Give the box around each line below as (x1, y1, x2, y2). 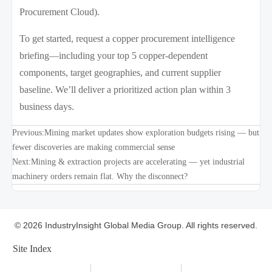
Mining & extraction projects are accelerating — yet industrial (30, 157, 245, 166)
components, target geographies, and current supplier (19, 67, 222, 78)
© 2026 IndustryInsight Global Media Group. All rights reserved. (15, 220, 257, 231)
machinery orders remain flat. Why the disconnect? (12, 171, 188, 181)
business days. (19, 101, 75, 112)
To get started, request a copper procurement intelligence (19, 33, 236, 44)
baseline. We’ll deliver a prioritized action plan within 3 (19, 84, 231, 95)
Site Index (12, 243, 52, 254)
